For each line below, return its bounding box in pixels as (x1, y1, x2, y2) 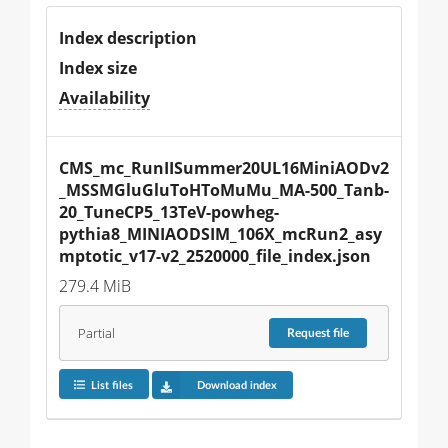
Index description (59, 27, 197, 50)
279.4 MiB (59, 275, 131, 298)
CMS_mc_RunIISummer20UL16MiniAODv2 (59, 157, 389, 180)
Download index (196, 379, 277, 391)
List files (90, 379, 133, 391)
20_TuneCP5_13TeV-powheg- (59, 201, 279, 224)
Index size (59, 57, 137, 80)
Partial (77, 324, 115, 342)
